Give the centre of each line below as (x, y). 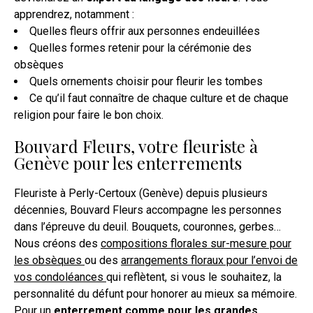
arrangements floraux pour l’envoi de (209, 261)
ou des (103, 261)
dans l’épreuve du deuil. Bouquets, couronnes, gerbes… (147, 227)
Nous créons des (57, 244)
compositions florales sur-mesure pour (196, 244)
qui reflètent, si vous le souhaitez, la (194, 277)
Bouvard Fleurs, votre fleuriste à (136, 146)
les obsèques (49, 261)
